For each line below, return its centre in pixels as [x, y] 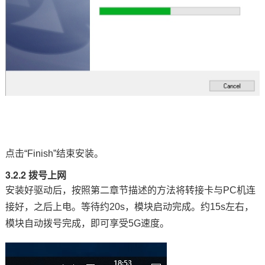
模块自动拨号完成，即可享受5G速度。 [87, 224]
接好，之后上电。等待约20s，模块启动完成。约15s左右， [129, 207]
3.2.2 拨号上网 [35, 175]
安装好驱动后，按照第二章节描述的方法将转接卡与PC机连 [130, 190]
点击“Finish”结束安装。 [54, 154]
